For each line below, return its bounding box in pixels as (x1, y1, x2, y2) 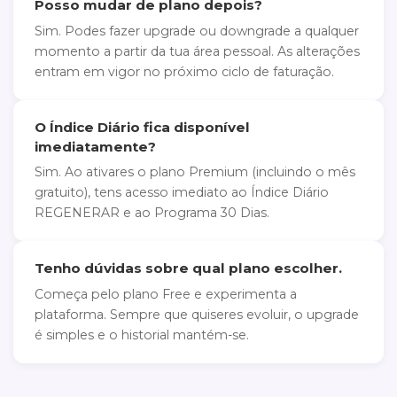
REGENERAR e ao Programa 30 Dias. (35, 205, 269, 222)
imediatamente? (35, 137, 156, 155)
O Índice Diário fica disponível (35, 118, 250, 136)
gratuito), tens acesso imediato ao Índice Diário (35, 184, 329, 201)
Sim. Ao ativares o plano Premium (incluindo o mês (35, 164, 355, 181)
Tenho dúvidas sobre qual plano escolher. (35, 260, 342, 277)
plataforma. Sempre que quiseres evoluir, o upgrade (35, 306, 359, 323)
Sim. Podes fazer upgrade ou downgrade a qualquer (35, 22, 359, 39)
